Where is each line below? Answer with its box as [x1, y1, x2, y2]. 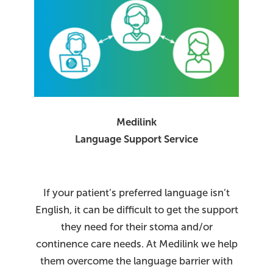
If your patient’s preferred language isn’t [43, 186, 230, 199]
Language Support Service [75, 133, 198, 145]
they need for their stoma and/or [60, 221, 213, 233]
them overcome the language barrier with [40, 255, 233, 267]
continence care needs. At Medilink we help [35, 238, 238, 250]
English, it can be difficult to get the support [35, 204, 238, 216]
